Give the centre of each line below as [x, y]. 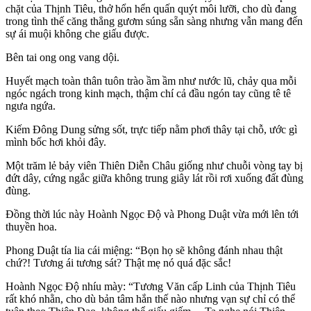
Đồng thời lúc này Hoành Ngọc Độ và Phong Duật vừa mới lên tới [152, 215]
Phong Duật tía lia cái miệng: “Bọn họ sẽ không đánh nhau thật [144, 251]
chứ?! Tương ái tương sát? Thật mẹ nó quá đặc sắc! [118, 263]
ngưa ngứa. [31, 106]
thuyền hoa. [31, 227]
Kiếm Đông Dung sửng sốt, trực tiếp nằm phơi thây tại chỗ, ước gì [151, 130]
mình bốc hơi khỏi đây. [56, 142]
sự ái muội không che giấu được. [77, 34]
